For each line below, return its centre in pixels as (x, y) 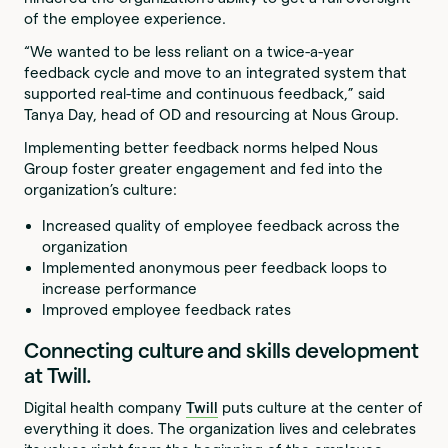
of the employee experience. (125, 18)
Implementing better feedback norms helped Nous (201, 148)
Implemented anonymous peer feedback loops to (215, 268)
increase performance (120, 289)
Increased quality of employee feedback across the (221, 226)
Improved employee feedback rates (167, 310)
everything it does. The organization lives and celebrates (220, 429)
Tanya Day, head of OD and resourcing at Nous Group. (212, 115)
